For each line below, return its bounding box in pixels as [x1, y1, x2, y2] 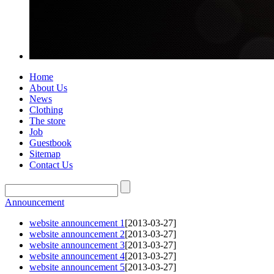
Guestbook [29, 138, 72, 148]
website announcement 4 [29, 251, 125, 261]
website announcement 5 [29, 262, 125, 272]
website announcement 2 [29, 229, 125, 239]
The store [29, 116, 65, 126]
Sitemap [29, 149, 61, 159]
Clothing [29, 105, 63, 115]
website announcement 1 [29, 218, 125, 228]
